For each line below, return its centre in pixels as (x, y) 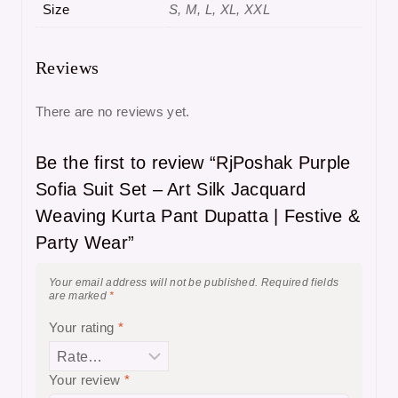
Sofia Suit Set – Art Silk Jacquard (171, 190)
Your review (87, 379)
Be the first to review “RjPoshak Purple (193, 163)
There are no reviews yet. (113, 112)
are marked (80, 296)
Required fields (300, 283)
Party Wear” (85, 243)
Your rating (84, 328)
